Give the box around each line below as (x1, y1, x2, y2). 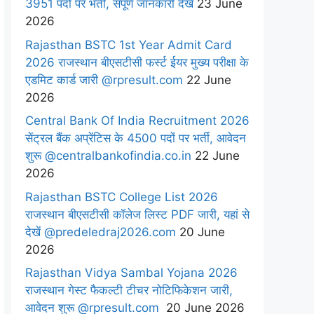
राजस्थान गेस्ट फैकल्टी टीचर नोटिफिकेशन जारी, (25, 283, 233, 297)
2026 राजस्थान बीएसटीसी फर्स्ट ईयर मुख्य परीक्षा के (25, 55, 249, 69)
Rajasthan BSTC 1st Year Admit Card (25, 37, 232, 52)
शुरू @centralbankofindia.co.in (25, 149, 191, 163)
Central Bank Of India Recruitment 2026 (25, 114, 250, 128)
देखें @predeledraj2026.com (25, 224, 176, 239)
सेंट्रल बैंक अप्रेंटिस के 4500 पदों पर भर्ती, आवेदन (25, 131, 246, 145)
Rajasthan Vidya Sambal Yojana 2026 (25, 266, 238, 280)
